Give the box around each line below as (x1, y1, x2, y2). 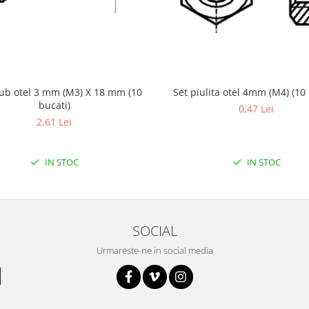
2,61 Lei (37, 114, 72, 128)
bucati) (38, 98, 70, 112)
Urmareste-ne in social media (96, 244, 213, 257)
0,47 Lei (239, 102, 274, 115)
